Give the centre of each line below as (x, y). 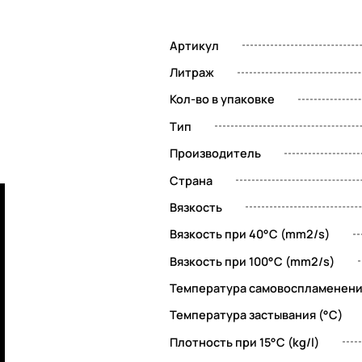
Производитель (215, 154)
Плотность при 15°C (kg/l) (244, 342)
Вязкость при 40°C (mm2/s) (249, 234)
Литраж (192, 73)
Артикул (194, 45)
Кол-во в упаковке (222, 99)
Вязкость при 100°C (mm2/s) (252, 261)
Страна (191, 180)
